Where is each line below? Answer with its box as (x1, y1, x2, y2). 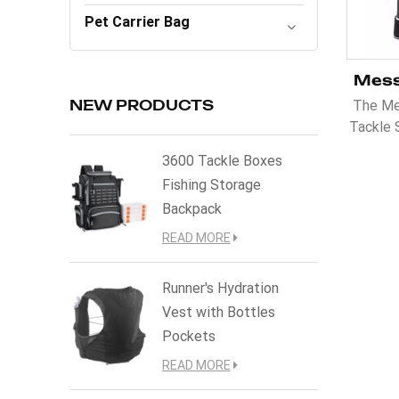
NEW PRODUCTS (69, 98, 215, 113)
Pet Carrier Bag (85, 13, 191, 31)
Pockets (161, 327, 216, 345)
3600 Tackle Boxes (161, 151, 282, 169)
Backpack (161, 199, 222, 217)
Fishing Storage (161, 175, 261, 193)
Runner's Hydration (161, 279, 279, 297)
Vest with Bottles (161, 303, 275, 321)
